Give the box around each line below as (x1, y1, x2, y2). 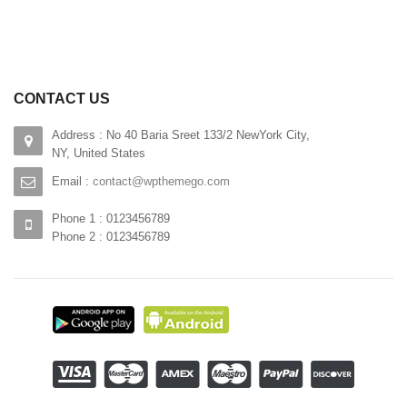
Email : (52, 174, 93, 188)
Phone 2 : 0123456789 (52, 229, 170, 243)
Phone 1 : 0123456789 (52, 211, 170, 225)
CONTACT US (14, 90, 110, 106)
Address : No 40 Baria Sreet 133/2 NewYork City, (52, 127, 310, 142)
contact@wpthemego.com (93, 174, 230, 188)
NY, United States (52, 145, 145, 160)
